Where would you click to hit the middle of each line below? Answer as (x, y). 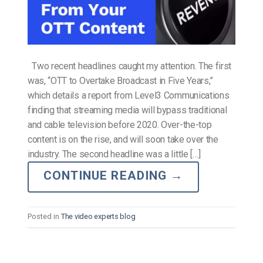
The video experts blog (98, 217)
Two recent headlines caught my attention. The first (130, 66)
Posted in (44, 217)
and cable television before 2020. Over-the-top (120, 125)
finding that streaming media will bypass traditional (127, 110)
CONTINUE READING (107, 176)
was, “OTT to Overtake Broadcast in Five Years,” (120, 81)
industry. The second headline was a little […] (114, 154)
